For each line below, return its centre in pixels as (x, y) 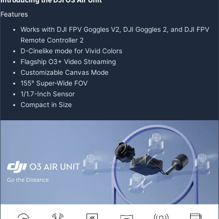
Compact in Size (46, 105)
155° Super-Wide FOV (54, 83)
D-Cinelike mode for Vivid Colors (72, 51)
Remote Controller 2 (52, 40)
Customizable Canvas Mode (65, 73)
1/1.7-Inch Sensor (48, 94)
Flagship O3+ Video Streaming (68, 62)
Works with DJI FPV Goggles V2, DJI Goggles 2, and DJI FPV (115, 30)
